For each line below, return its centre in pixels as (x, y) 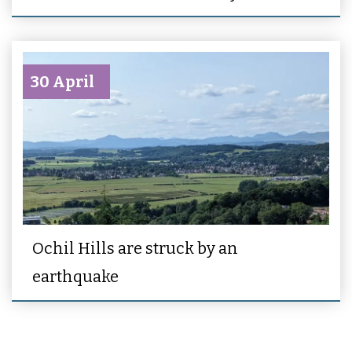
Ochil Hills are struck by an (135, 248)
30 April (62, 82)
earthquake (75, 276)
